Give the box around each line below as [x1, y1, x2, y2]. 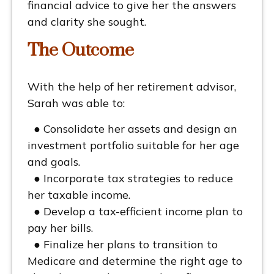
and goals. [28, 155, 83, 169]
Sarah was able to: [28, 96, 125, 111]
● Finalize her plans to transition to [28, 237, 218, 252]
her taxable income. [28, 188, 130, 202]
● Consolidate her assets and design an [28, 122, 237, 136]
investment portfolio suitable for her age [28, 138, 239, 153]
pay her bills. [28, 221, 93, 235]
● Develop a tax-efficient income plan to [28, 204, 243, 219]
